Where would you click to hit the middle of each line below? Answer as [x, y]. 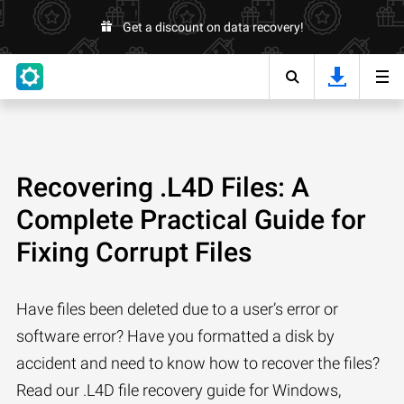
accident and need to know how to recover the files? [198, 363]
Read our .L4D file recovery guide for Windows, [179, 390]
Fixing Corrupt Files [134, 252]
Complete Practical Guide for [191, 220]
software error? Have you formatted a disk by [175, 336]
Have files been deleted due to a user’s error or [177, 309]
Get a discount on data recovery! [213, 27]
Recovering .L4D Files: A [163, 187]
